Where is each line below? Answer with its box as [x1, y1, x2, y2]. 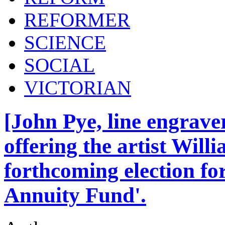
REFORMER [24, 9, 130, 31]
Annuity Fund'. [4, 183, 146, 207]
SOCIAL [24, 54, 95, 76]
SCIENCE [24, 31, 106, 53]
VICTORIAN [24, 76, 131, 98]
